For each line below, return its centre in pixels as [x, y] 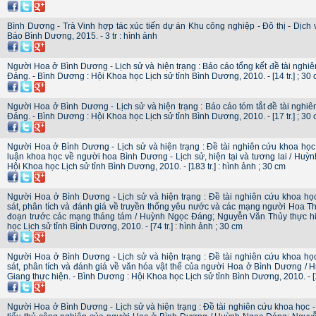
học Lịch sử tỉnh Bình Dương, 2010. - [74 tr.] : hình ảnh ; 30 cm [125, 226]
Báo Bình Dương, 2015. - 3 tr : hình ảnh [82, 36]
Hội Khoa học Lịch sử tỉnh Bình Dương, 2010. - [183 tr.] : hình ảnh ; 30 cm [146, 166]
